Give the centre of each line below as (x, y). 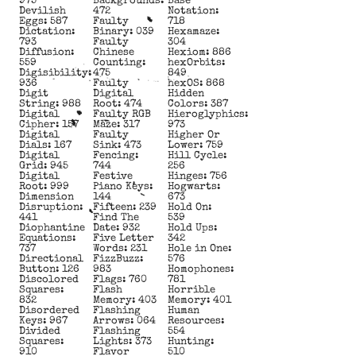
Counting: (120, 63)
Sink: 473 (118, 145)
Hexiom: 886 (199, 52)
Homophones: (200, 269)
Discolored (49, 280)
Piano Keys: (123, 187)
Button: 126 (49, 269)
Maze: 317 (117, 125)
